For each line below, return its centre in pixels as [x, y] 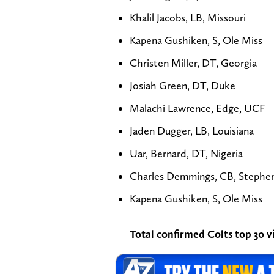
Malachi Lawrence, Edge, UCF [197, 108]
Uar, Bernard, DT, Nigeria [186, 153]
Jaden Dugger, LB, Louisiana [192, 130]
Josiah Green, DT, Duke [183, 85]
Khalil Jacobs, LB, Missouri [188, 17]
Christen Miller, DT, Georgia [193, 62]
